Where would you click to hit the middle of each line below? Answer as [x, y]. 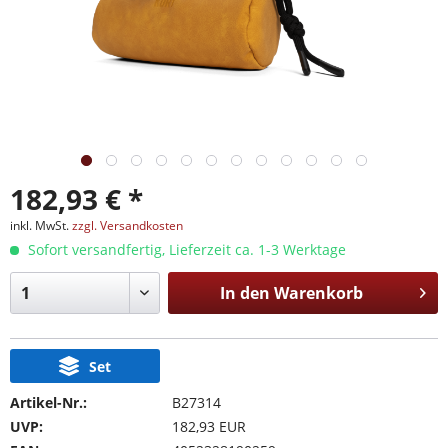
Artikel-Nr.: [48, 402]
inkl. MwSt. [41, 225]
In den [244, 293]
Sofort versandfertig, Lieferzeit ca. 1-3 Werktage [185, 249]
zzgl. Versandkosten [127, 225]
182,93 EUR [208, 426]
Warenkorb [318, 293]
